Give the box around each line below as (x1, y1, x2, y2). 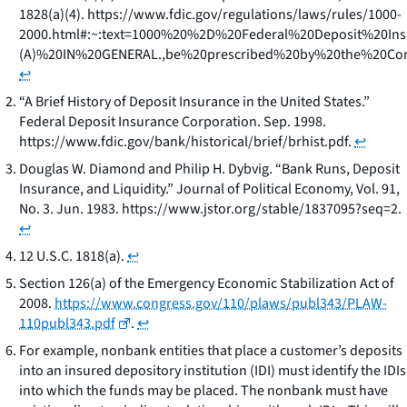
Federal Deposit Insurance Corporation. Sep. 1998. (19, 111, 326, 132)
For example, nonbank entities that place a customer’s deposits (19, 340, 402, 361)
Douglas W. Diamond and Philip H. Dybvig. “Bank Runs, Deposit (19, 158, 400, 179)
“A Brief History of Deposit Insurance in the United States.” (19, 91, 370, 112)
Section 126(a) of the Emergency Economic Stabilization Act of (19, 273, 394, 293)
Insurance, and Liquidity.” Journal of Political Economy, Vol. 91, (19, 178, 400, 199)
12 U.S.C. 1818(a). (19, 245, 124, 266)
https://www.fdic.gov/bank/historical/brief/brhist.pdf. (19, 131, 352, 152)
